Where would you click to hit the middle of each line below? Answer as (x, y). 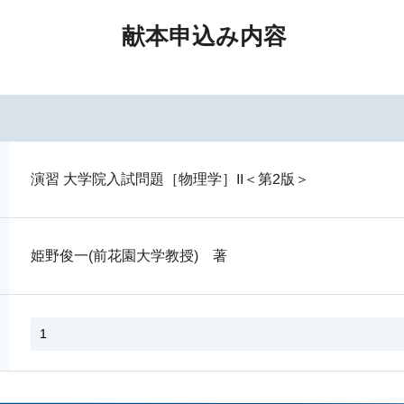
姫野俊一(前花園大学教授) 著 (129, 255)
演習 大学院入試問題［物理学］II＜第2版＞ (170, 179)
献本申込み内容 (205, 37)
